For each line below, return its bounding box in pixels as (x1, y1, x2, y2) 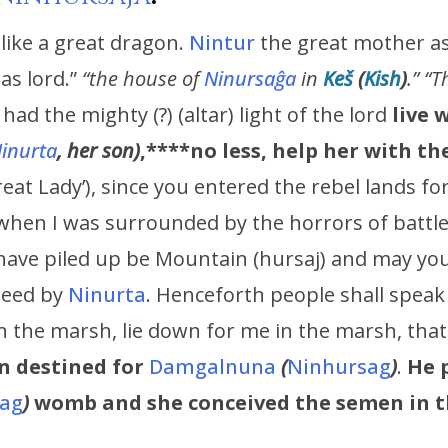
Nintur (189, 29, 255, 57)
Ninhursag (287, 353, 391, 381)
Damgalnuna (149, 353, 281, 381)
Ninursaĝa (204, 65, 296, 93)
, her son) (57, 137, 140, 165)
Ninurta (68, 281, 146, 309)
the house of (89, 65, 204, 93)
